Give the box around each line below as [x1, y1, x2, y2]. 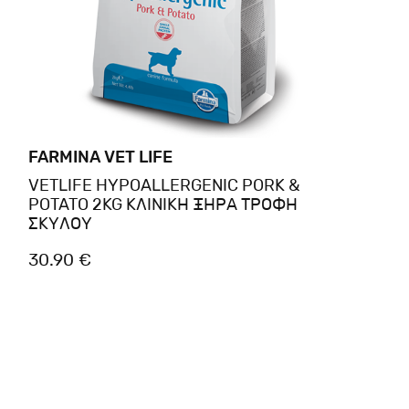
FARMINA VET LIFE [27, 145, 173, 168]
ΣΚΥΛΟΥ [27, 212, 92, 235]
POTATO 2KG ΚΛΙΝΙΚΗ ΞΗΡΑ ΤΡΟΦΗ [27, 193, 298, 215]
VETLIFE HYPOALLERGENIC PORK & [27, 173, 299, 196]
